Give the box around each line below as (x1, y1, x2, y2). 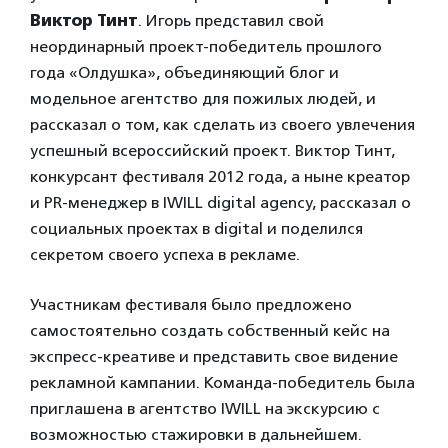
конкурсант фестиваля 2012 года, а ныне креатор (30, 166, 410, 186)
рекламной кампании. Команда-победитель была (30, 372, 415, 392)
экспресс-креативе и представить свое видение (30, 346, 398, 366)
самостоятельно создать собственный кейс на (30, 320, 390, 340)
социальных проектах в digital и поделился (30, 218, 363, 238)
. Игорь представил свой (138, 10, 324, 30)
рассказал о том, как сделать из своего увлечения (30, 114, 415, 134)
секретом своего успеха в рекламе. (30, 244, 300, 264)
